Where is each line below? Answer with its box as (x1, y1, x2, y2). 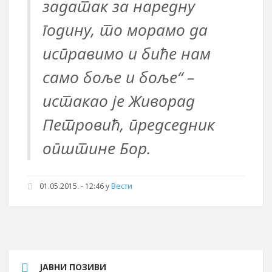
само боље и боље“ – (42, 66, 195, 88)
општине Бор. (42, 137, 151, 159)
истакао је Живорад (42, 90, 195, 112)
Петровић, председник (42, 114, 215, 135)
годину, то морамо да (42, 19, 208, 41)
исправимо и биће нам (42, 42, 211, 64)
